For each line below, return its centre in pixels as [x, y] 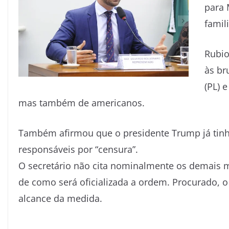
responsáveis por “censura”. [78, 149]
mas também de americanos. [82, 103]
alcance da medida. [60, 198]
